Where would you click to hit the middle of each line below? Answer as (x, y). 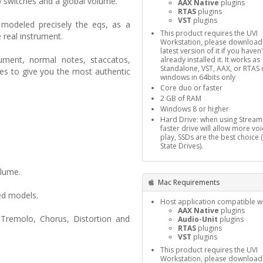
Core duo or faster (191, 88)
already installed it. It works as (210, 60)
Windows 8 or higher (194, 109)
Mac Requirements (188, 182)
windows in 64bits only (198, 77)
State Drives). (181, 146)
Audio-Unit (198, 219)
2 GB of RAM (181, 98)
